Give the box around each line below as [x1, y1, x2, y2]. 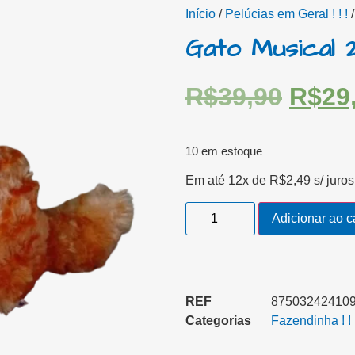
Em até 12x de [185, 174, 269, 188]
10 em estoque [185, 144, 262, 158]
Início [185, 6, 216, 21]
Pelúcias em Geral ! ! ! [225, 6, 348, 21]
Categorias [185, 313, 251, 327]
